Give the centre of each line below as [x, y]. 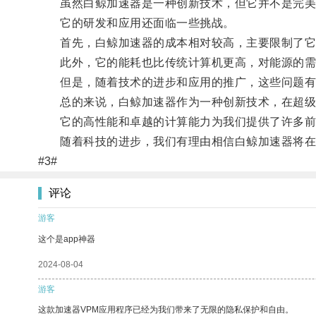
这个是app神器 [67, 239]
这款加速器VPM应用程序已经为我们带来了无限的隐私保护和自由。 [166, 309]
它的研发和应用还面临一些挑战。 [136, 23]
